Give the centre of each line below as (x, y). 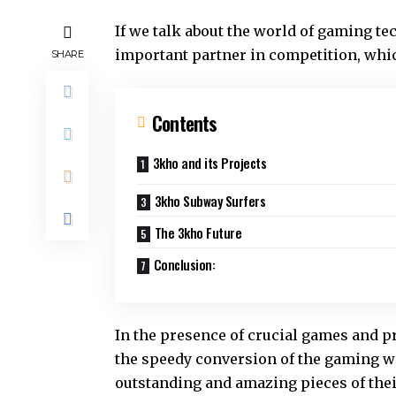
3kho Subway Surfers (209, 201)
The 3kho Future (198, 232)
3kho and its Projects (209, 163)
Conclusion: (184, 264)
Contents (185, 123)
